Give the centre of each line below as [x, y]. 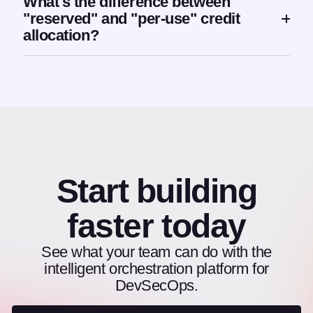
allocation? [61, 36]
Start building [156, 191]
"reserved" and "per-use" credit [132, 19]
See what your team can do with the [156, 252]
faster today [156, 226]
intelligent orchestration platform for [156, 269]
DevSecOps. [156, 286]
